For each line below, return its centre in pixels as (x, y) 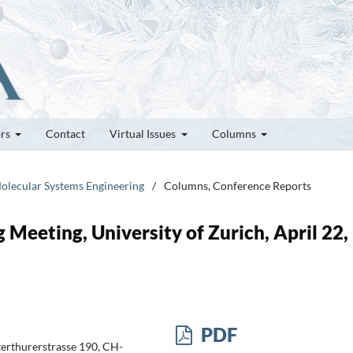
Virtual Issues (144, 133)
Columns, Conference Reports (238, 185)
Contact (65, 133)
